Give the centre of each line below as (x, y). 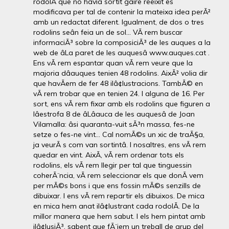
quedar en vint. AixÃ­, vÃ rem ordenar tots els (109, 155)
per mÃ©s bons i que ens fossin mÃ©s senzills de (117, 186)
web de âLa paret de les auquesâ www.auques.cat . (121, 53)
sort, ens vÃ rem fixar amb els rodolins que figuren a (122, 104)
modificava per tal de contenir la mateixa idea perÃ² (122, 12)
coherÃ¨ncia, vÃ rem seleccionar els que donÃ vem (118, 175)
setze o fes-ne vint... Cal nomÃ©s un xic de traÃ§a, (119, 134)
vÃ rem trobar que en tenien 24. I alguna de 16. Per (119, 94)
